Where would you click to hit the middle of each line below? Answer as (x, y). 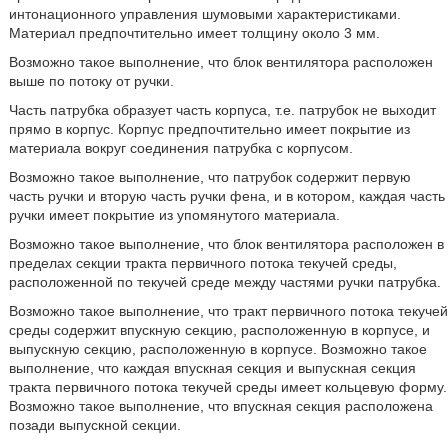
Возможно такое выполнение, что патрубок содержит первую (209, 177)
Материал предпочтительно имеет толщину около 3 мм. (194, 33)
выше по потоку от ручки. (91, 81)
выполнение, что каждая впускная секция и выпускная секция (212, 368)
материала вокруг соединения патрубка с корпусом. (180, 148)
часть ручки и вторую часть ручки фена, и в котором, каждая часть (226, 196)
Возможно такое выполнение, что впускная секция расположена (220, 406)
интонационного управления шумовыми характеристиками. (204, 14)
